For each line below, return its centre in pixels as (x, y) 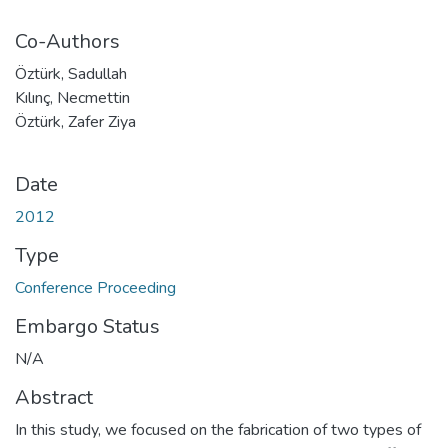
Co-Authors (67, 41)
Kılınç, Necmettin (72, 97)
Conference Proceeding (95, 287)
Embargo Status (87, 326)
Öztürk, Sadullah (71, 73)
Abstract (54, 397)
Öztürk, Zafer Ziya (75, 121)
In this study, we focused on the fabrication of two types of (218, 429)
